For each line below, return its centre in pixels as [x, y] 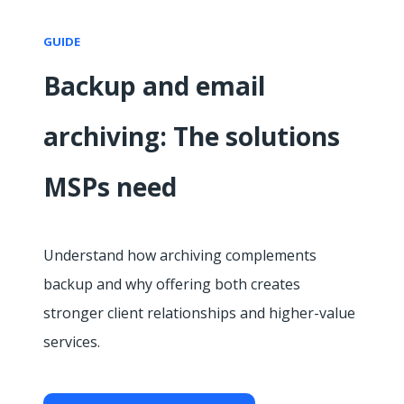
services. [72, 341]
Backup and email [154, 85]
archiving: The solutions [192, 136]
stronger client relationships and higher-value [199, 312]
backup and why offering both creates [172, 284]
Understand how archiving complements [180, 255]
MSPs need [110, 186]
